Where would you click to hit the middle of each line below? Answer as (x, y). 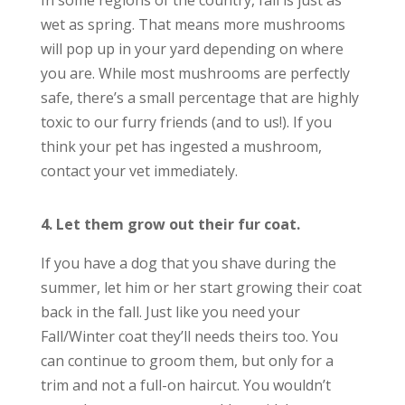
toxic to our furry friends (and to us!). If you (186, 122)
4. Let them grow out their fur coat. (170, 224)
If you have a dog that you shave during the (188, 263)
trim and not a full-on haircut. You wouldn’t (185, 385)
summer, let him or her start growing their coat (201, 287)
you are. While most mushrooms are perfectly (195, 73)
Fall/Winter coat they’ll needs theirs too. (174, 336)
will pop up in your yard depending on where (192, 49)
